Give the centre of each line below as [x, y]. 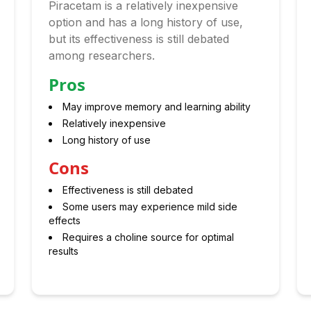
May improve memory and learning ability [157, 107]
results [64, 251]
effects [65, 220]
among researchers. [102, 56]
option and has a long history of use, [146, 22]
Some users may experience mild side [150, 207]
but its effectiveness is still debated [139, 39]
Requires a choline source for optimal [149, 237]
